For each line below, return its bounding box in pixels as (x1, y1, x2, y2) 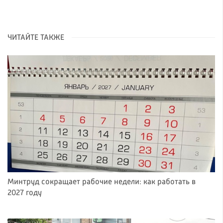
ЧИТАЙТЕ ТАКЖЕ (7, 34, 64, 42)
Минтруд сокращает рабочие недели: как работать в (7, 178, 196, 186)
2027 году (7, 189, 42, 197)
